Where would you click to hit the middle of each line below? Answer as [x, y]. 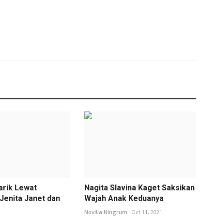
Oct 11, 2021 [147, 212]
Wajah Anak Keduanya [124, 198]
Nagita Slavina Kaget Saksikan [139, 187]
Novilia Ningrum [106, 212]
